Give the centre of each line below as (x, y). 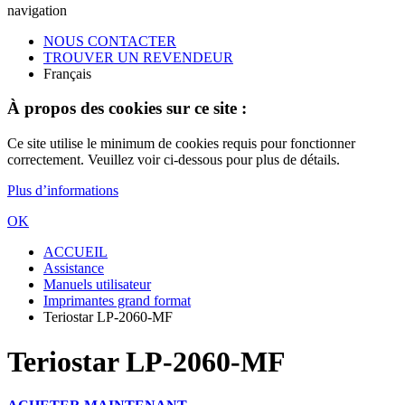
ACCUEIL (75, 252)
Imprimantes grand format (117, 301)
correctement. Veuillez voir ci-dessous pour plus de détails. (174, 160)
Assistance (74, 268)
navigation (37, 10)
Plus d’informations (63, 191)
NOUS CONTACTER (110, 41)
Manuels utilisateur (97, 285)
